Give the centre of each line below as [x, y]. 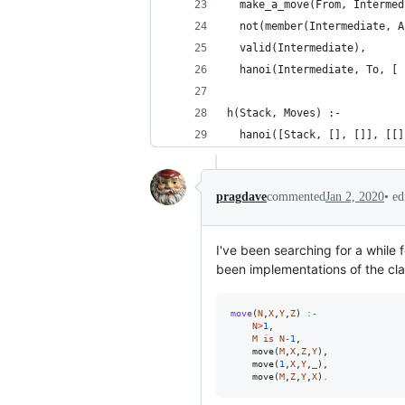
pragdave [241, 197]
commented [296, 197]
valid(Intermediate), [297, 48]
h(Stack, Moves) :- [284, 113]
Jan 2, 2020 [355, 197]
